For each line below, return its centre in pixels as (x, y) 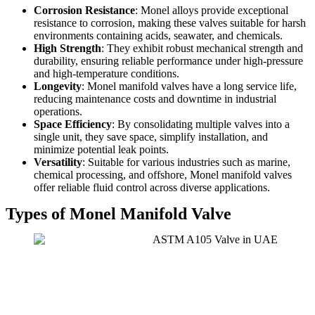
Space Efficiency (73, 124)
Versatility (58, 162)
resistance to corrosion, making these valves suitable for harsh (170, 22)
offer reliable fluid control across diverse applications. (152, 187)
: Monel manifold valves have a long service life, (189, 86)
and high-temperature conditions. (107, 73)
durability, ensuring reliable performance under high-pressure (168, 60)
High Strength (67, 48)
